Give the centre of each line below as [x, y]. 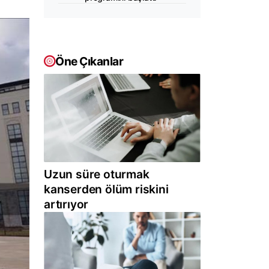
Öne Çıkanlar [89, 61]
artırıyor [66, 204]
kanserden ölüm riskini [106, 189]
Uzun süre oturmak [97, 174]
